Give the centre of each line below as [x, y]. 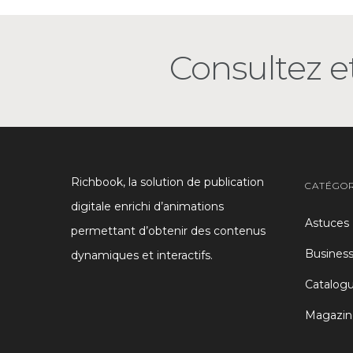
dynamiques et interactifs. [142, 255]
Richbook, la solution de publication [167, 182]
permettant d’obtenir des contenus [168, 231]
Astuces [327, 223]
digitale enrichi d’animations [147, 206]
